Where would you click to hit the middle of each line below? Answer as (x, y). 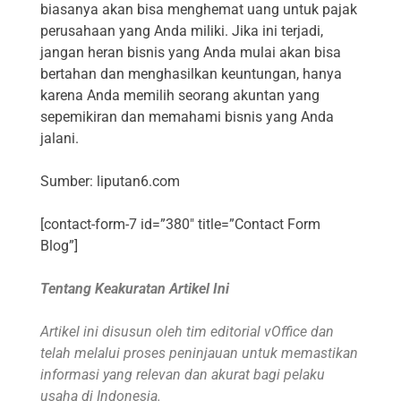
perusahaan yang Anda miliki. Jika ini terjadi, (182, 31)
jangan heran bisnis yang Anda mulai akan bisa (191, 53)
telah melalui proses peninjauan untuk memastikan (199, 354)
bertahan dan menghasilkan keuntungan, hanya (191, 74)
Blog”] (59, 246)
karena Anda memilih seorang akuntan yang (180, 96)
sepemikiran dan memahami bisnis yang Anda (187, 117)
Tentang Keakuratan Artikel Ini (135, 289)
